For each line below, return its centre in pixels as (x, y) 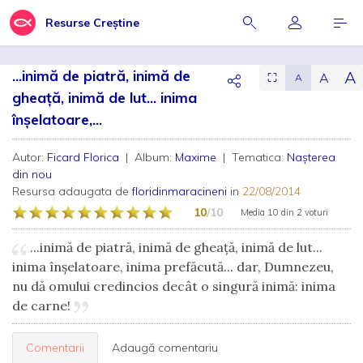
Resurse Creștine (92, 23)
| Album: (149, 157)
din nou (32, 174)
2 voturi (312, 212)
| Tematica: (253, 157)
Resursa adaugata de (72, 191)
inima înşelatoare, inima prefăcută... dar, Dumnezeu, (173, 267)
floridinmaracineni (179, 191)
